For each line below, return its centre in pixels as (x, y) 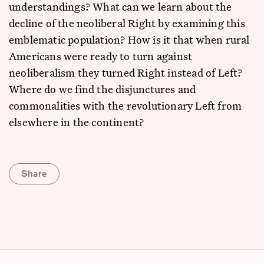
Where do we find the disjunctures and (103, 89)
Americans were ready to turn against (101, 56)
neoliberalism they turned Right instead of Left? (126, 72)
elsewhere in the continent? (77, 122)
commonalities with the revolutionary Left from (126, 105)
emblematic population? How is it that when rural (129, 39)
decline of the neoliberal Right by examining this (127, 23)
